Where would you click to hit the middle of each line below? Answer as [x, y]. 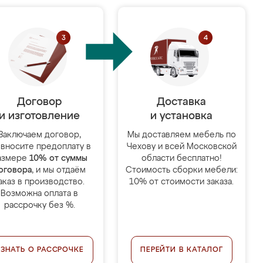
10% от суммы [58, 159]
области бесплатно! [181, 159]
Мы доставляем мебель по [181, 135]
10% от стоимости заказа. [182, 182]
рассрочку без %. [39, 205]
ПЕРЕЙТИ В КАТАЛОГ [182, 250]
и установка [182, 116]
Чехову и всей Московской [181, 147]
